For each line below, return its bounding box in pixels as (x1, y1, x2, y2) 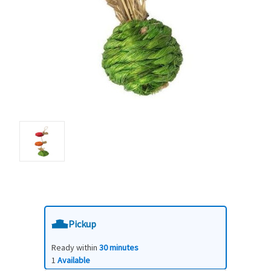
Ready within (51, 242, 99, 253)
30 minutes (99, 242, 139, 253)
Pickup (68, 218, 96, 230)
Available (57, 255, 90, 266)
